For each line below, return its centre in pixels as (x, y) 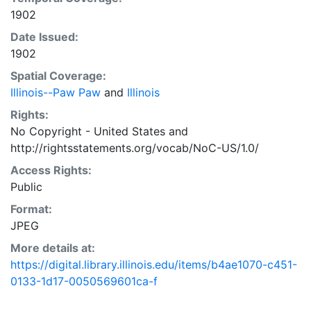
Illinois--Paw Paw (56, 92)
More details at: (53, 247)
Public (26, 186)
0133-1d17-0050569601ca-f (84, 281)
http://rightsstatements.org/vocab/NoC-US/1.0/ (135, 148)
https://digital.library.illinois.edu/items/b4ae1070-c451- (154, 264)
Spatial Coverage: (58, 75)
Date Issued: (44, 36)
